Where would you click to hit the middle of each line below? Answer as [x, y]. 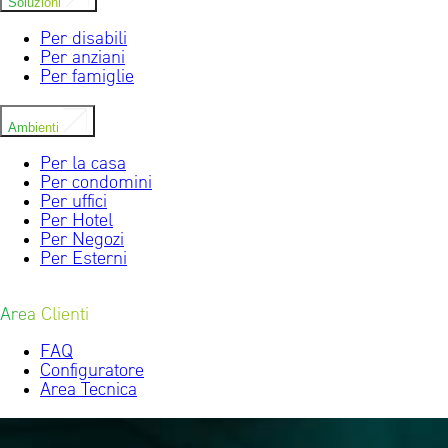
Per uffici [73, 203]
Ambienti [35, 128]
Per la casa [83, 165]
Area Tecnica [88, 391]
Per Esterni [83, 260]
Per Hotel [76, 222]
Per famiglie [87, 78]
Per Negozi [82, 241]
